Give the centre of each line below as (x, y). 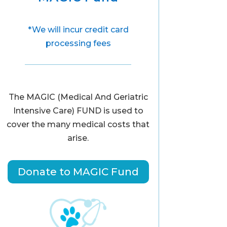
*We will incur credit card (78, 30)
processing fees (78, 44)
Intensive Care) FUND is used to (78, 110)
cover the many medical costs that (78, 124)
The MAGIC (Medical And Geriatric (78, 97)
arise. (78, 138)
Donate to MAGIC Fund (78, 172)
